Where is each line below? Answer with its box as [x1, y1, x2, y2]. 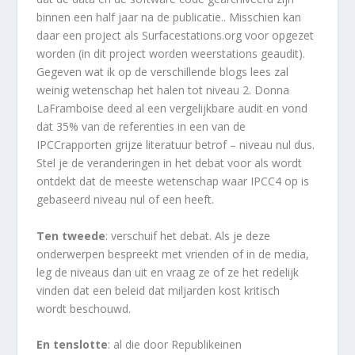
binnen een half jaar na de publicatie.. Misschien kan [36, 10, 302, 25]
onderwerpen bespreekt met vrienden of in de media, [36, 246, 310, 261]
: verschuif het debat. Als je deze [105, 227, 271, 243]
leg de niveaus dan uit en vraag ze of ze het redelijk [36, 264, 300, 280]
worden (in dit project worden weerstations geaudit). [36, 46, 306, 62]
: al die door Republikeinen [108, 337, 242, 353]
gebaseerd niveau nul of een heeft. [36, 192, 215, 208]
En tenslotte [36, 337, 109, 353]
